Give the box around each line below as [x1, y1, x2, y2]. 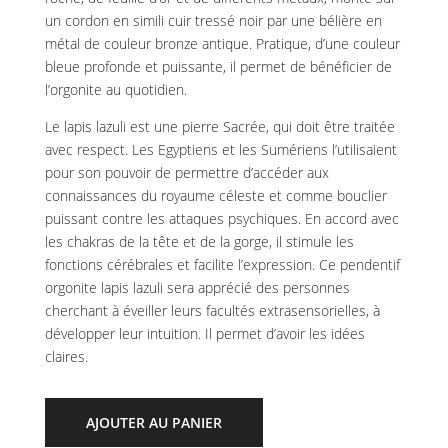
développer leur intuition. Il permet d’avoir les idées [44, 324, 365, 344]
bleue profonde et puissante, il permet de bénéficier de [44, 57, 392, 77]
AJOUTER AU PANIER [85, 413, 222, 433]
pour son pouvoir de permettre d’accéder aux [44, 163, 329, 183]
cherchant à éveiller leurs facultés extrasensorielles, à [44, 301, 380, 321]
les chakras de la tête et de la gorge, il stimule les [44, 232, 354, 252]
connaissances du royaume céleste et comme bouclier [44, 186, 387, 206]
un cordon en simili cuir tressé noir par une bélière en [44, 11, 382, 31]
